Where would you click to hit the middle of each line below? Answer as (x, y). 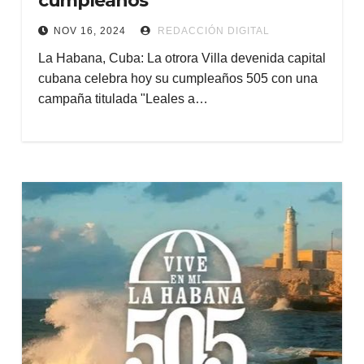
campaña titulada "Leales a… (123, 99)
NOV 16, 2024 (89, 31)
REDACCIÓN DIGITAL (212, 31)
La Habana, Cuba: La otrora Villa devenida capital (182, 58)
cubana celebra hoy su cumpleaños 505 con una (178, 78)
